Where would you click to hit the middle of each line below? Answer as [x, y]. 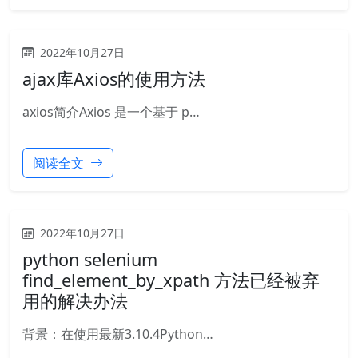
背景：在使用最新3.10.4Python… [118, 334]
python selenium [90, 259]
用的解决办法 [75, 301]
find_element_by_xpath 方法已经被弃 [171, 280]
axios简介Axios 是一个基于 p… [111, 112]
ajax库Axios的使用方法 [114, 79]
